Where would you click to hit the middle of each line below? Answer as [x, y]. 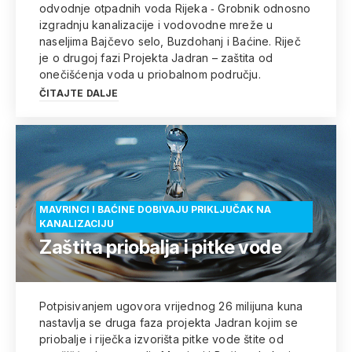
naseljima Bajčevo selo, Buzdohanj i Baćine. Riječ [170, 41]
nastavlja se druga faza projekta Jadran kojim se [169, 323]
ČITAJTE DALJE [79, 93]
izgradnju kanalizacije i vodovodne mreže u [156, 25]
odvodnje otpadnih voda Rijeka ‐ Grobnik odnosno [175, 8]
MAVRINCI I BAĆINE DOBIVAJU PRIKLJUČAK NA [155, 209]
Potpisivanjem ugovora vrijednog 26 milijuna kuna [171, 306]
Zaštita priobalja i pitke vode [161, 247]
